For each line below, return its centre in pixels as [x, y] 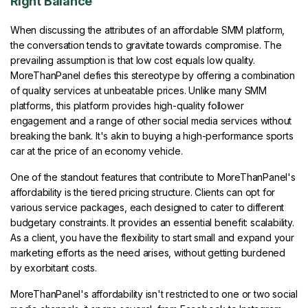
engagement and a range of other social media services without [151, 121]
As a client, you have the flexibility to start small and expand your [152, 238]
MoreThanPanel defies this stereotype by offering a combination [153, 76]
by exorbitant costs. [54, 268]
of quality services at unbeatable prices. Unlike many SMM [139, 91]
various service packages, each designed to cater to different [147, 208]
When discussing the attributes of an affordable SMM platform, [148, 30]
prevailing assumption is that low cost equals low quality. [133, 60]
